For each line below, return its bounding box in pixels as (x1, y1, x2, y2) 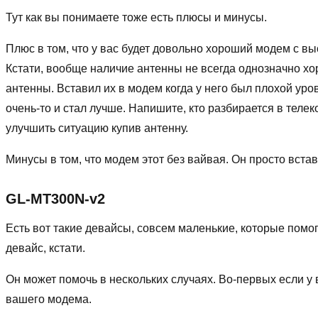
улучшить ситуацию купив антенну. (6, 121, 188, 134)
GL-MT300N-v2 (6, 190, 105, 207)
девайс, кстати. (6, 241, 85, 254)
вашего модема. (6, 292, 92, 305)
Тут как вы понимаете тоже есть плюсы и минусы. (6, 11, 267, 23)
